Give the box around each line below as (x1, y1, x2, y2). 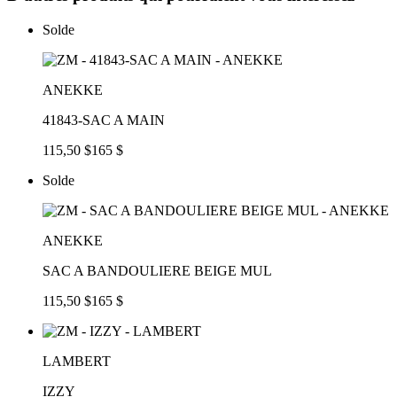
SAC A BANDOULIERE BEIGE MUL (43, 262, 272, 278)
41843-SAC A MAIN (43, 112, 165, 128)
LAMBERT (43, 353, 111, 369)
